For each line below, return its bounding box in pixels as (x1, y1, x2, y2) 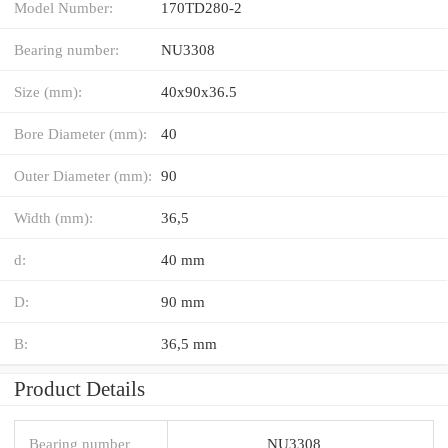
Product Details (14, 376, 145, 401)
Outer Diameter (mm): (14, 166, 152, 184)
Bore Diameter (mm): (14, 124, 147, 142)
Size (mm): (14, 82, 82, 100)
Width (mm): (14, 208, 93, 226)
